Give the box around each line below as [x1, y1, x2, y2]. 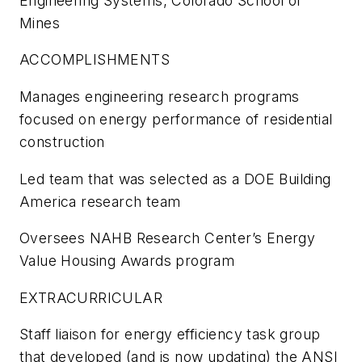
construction [19, 133, 105, 150]
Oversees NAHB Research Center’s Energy [19, 229, 316, 247]
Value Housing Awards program [19, 252, 235, 270]
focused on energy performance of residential [19, 110, 333, 128]
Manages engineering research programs [19, 87, 300, 105]
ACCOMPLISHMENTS [19, 51, 170, 69]
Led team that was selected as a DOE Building [19, 170, 331, 187]
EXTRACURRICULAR [19, 288, 162, 306]
